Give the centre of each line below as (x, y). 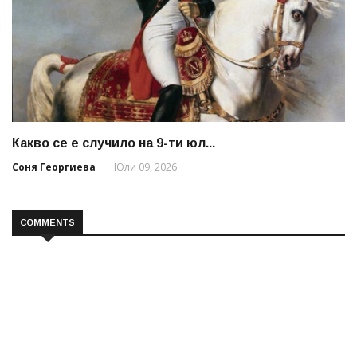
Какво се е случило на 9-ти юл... (114, 143)
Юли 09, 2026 (145, 167)
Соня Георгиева (54, 167)
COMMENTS (47, 222)
